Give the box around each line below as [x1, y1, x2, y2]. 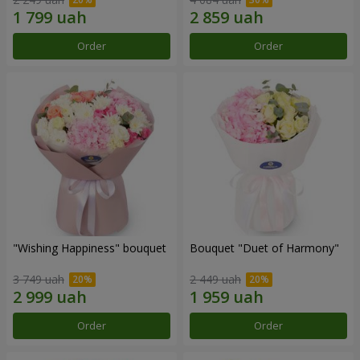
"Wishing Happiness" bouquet [13, 240, 166, 256]
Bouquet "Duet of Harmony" [190, 240, 339, 256]
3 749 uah [13, 271, 64, 287]
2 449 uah [190, 271, 241, 287]
